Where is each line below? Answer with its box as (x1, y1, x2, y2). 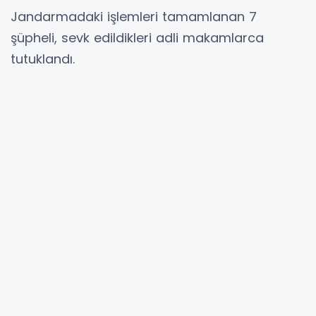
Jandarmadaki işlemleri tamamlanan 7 (11, 8, 257, 26)
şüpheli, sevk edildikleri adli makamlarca (11, 29, 264, 47)
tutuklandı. (11, 50, 75, 68)
